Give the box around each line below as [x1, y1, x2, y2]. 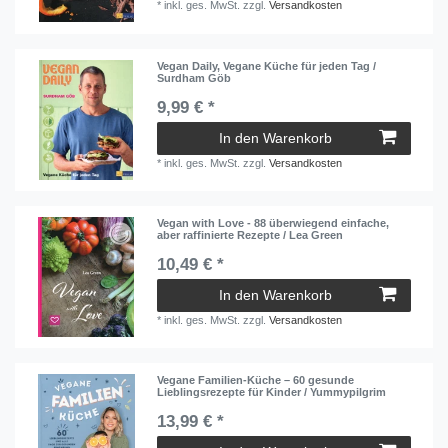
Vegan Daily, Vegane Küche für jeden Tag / [157, 59, 377, 72]
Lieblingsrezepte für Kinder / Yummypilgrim [157, 386, 387, 399]
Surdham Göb [157, 71, 232, 84]
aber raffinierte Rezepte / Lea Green [157, 229, 344, 242]
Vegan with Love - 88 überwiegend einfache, [157, 217, 390, 230]
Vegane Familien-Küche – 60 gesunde [157, 374, 355, 387]
